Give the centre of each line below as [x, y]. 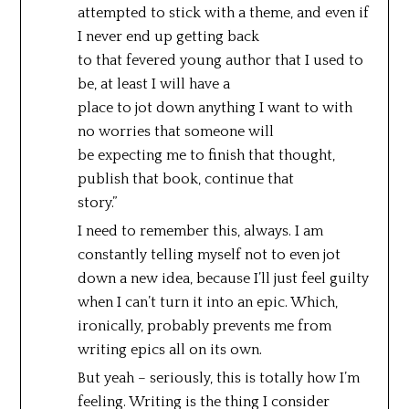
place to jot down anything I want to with [215, 107]
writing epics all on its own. [169, 349]
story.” [97, 202]
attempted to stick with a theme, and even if [223, 12]
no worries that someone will [175, 131]
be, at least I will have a [153, 84]
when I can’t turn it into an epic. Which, [207, 302]
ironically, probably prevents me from [204, 325]
